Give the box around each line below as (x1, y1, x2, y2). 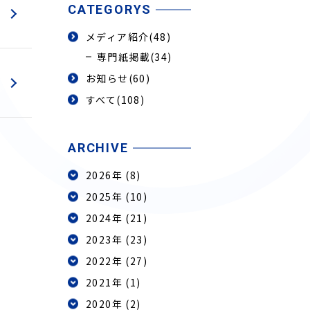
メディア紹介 (86, 30, 149, 44)
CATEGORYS (68, 2, 152, 17)
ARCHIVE (68, 140, 129, 155)
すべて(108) (86, 93, 145, 107)
